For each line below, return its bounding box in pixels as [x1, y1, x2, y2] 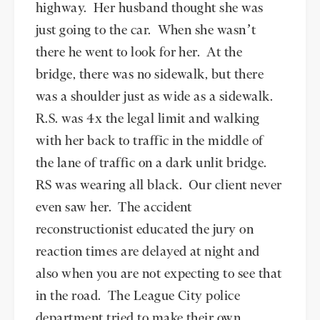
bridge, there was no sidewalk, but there [36, 69, 264, 81]
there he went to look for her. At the [36, 46, 243, 59]
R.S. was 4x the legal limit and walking [36, 113, 260, 126]
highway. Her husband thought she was [36, 2, 264, 15]
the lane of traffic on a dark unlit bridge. [36, 157, 271, 170]
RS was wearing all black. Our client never [36, 179, 282, 192]
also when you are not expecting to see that [36, 268, 282, 281]
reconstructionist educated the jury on [36, 224, 254, 236]
